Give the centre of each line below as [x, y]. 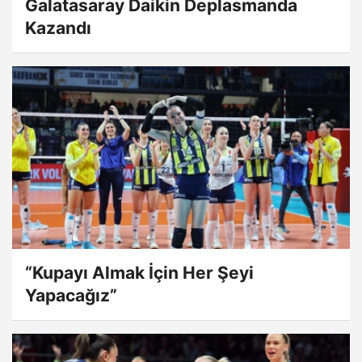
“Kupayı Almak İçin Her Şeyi [139, 273]
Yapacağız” [71, 296]
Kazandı [58, 28]
